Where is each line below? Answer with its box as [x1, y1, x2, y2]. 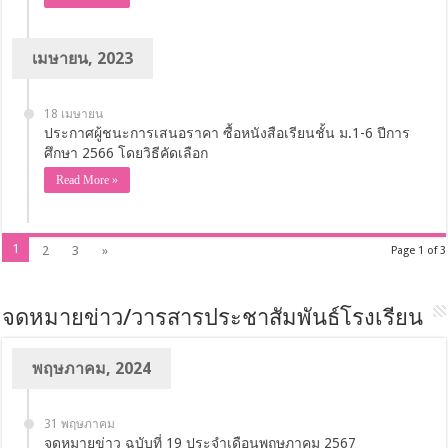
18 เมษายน [44, 106, 104, 121]
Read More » [56, 172, 119, 187]
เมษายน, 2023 [32, 48, 134, 68]
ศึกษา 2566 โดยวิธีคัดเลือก [44, 144, 209, 161]
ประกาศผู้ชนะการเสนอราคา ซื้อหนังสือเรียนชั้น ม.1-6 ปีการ [44, 124, 411, 141]
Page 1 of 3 [390, 243, 446, 257]
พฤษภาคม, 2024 [32, 358, 152, 378]
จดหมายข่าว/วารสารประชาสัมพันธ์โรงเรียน [2, 307, 424, 331]
